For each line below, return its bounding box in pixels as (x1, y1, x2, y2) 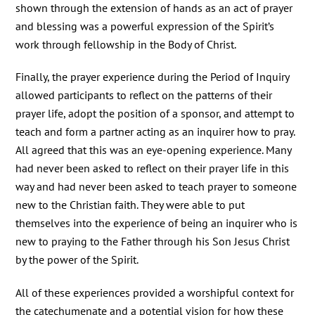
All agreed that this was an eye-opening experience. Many (15, 143, 292, 157)
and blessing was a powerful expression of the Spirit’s (15, 18, 275, 33)
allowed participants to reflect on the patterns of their (15, 88, 273, 103)
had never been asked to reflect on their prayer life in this (15, 161, 290, 176)
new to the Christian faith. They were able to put (15, 198, 245, 212)
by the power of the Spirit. (15, 252, 139, 267)
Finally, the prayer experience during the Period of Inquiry (15, 70, 290, 84)
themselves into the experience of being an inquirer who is (15, 216, 298, 231)
